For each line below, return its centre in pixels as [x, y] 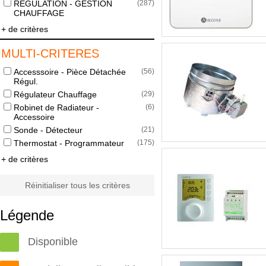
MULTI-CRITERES [50, 53]
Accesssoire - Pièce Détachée [70, 72]
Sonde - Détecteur [48, 130]
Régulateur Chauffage [55, 94]
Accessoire [34, 117]
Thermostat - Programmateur [69, 143]
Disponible [53, 242]
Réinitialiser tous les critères [77, 185]
